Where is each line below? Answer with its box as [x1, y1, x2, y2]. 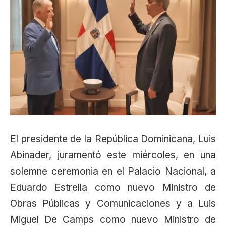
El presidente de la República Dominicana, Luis [10, 133, 216, 145]
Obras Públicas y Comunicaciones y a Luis [10, 197, 216, 209]
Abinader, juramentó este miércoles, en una [10, 149, 216, 161]
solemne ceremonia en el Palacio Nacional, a [10, 165, 216, 177]
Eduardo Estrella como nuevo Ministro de [10, 181, 216, 193]
